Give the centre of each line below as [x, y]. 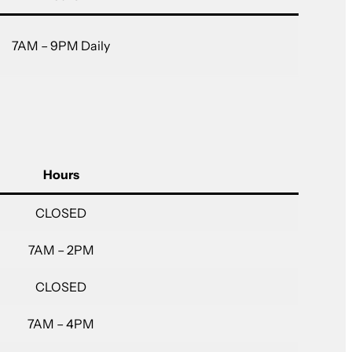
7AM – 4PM [61, 324]
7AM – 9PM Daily [61, 46]
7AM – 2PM [61, 250]
